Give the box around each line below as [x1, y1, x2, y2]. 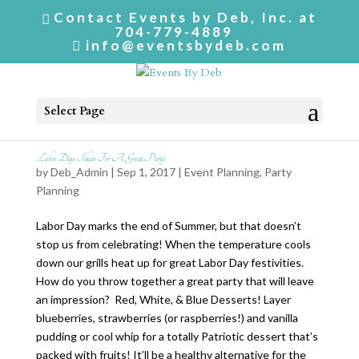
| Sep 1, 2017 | [107, 165, 184, 179]
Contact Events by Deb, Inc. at [53, 8, 317, 26]
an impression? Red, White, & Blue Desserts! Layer [35, 292, 291, 306]
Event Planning [184, 165, 260, 179]
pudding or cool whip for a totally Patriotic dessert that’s [35, 329, 318, 343]
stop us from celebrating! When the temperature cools [35, 237, 311, 251]
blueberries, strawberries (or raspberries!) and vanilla [35, 311, 298, 325]
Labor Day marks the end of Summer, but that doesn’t [35, 219, 301, 232]
